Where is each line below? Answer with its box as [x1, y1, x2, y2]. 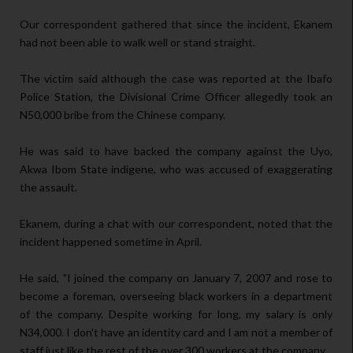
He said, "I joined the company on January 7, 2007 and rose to [20, 271, 333, 285]
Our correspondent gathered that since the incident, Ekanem [20, 17, 333, 32]
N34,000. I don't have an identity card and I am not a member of [20, 325, 333, 340]
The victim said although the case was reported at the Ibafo [20, 72, 333, 86]
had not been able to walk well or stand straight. [20, 35, 255, 50]
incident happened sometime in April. [20, 235, 202, 249]
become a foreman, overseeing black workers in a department [20, 289, 333, 303]
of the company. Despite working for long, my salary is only [20, 307, 333, 321]
